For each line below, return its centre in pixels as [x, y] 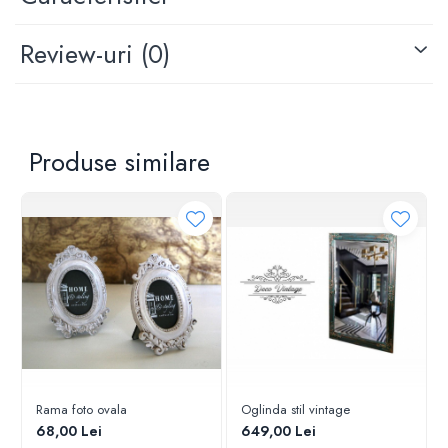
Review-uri [80, 54]
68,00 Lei [69, 431]
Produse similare [119, 162]
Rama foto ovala [81, 410]
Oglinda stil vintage [295, 410]
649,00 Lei [278, 431]
